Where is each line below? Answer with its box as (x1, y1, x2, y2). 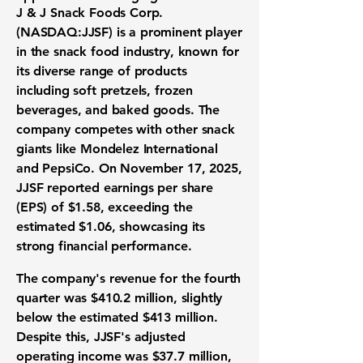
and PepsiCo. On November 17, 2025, (16, 160, 242, 176)
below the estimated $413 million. (16, 310, 218, 325)
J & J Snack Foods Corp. (16, 5, 164, 20)
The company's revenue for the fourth (16, 271, 241, 286)
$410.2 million (91, 290, 173, 305)
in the (16, 44, 53, 59)
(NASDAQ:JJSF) (16, 24, 113, 40)
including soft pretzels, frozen (16, 83, 194, 98)
